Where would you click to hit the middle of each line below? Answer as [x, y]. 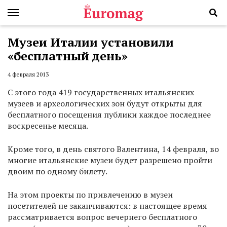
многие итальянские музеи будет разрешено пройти [110, 160]
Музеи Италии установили [91, 42]
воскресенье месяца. [48, 126]
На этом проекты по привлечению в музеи [90, 195]
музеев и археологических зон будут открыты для [105, 104]
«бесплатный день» [68, 56]
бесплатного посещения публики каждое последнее [109, 115]
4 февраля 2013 [28, 74]
